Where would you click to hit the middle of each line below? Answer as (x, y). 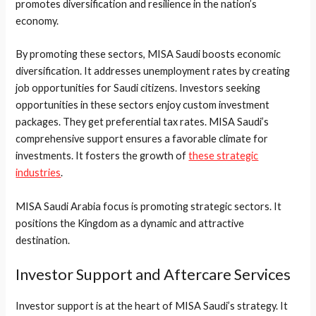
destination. (43, 240)
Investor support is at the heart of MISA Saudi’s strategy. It (152, 306)
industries (38, 173)
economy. (37, 21)
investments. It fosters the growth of (102, 156)
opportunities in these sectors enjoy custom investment (143, 105)
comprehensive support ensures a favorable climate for (142, 139)
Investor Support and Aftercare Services (153, 274)
